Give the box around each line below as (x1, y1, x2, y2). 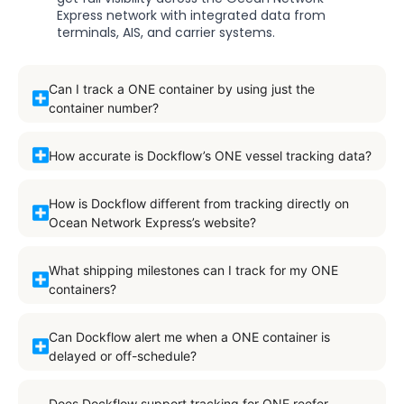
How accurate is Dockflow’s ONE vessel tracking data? (48, 147, 372, 163)
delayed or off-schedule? (48, 347, 197, 363)
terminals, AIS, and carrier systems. (57, 23, 275, 41)
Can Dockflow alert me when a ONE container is (48, 328, 330, 344)
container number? (48, 99, 159, 115)
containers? (48, 280, 116, 297)
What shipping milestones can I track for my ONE (48, 262, 338, 278)
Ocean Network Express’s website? (48, 214, 256, 230)
